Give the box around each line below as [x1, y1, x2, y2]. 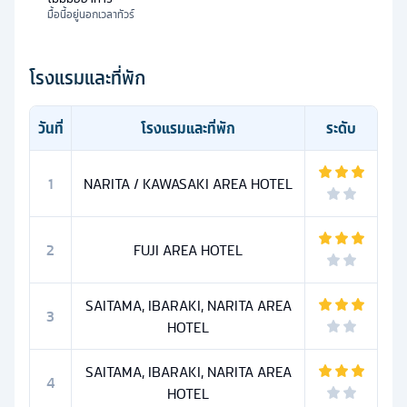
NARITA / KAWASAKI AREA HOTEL [84, 172, 293, 196]
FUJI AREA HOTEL [134, 238, 243, 263]
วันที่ [37, 116, 64, 141]
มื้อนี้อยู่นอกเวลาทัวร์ [47, 5, 134, 24]
